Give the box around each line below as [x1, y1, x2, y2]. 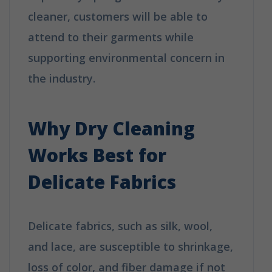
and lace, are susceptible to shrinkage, [28, 239, 233, 254]
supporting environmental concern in [28, 50, 225, 65]
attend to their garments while [28, 29, 194, 44]
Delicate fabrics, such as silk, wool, [28, 218, 212, 233]
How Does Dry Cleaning [95, 70, 220, 86]
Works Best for [28, 142, 166, 168]
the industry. [28, 70, 95, 86]
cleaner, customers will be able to [28, 8, 208, 24]
